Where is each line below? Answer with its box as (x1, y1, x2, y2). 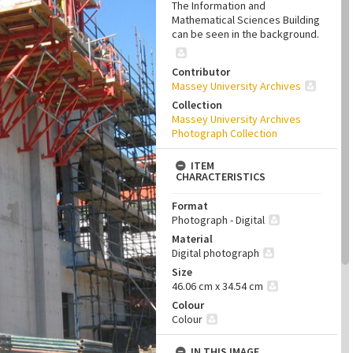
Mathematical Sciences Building (172, 13, 320, 27)
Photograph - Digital (172, 213, 265, 227)
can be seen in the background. (172, 27, 319, 41)
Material (172, 232, 213, 246)
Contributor (172, 65, 230, 79)
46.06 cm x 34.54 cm (172, 279, 263, 293)
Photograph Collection (172, 126, 277, 140)
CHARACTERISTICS (176, 169, 266, 184)
